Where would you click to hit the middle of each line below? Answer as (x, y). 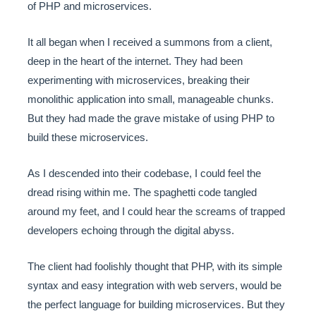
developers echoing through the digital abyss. (131, 230)
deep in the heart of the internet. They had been (135, 61)
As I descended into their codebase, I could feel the (144, 173)
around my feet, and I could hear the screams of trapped (156, 211)
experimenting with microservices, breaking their (139, 80)
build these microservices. (88, 137)
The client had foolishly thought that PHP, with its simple (155, 266)
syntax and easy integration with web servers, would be (154, 285)
